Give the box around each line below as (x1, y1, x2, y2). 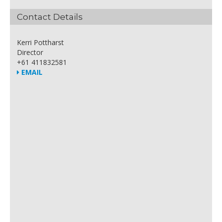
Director (17, 48, 43, 57)
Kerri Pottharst (17, 38, 64, 47)
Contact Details (17, 12, 83, 22)
